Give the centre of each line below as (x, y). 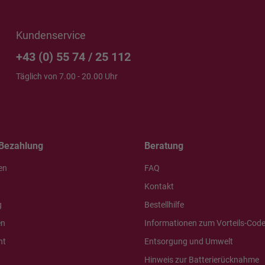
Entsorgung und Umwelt (189, 241)
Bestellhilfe (164, 205)
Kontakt (159, 186)
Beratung (164, 146)
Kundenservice (51, 35)
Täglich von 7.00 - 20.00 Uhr (67, 76)
